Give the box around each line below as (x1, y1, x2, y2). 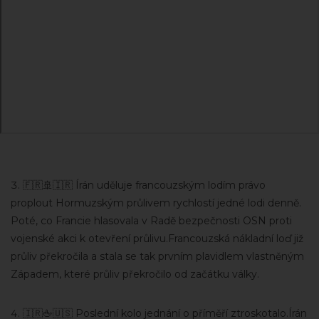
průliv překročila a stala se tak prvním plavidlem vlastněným (11, 249, 304, 263)
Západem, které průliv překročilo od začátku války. (11, 267, 259, 281)
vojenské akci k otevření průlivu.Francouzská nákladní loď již (11, 231, 303, 245)
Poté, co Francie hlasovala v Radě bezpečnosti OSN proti (11, 214, 292, 227)
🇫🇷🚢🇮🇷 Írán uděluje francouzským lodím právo (23, 178, 266, 192)
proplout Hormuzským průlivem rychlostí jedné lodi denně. (11, 196, 301, 209)
